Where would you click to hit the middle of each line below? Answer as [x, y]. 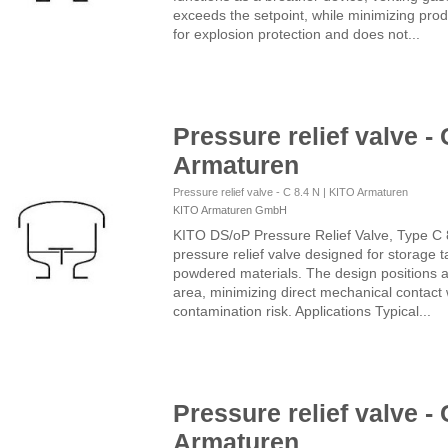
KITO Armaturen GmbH [229, 210]
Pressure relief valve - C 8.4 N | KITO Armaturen [290, 191]
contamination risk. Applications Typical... [301, 310]
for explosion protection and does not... [296, 33]
